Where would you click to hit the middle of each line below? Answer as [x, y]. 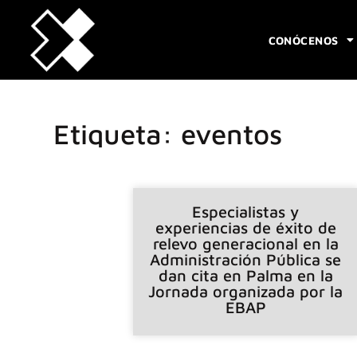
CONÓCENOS [303, 40]
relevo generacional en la [245, 243]
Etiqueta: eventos [168, 134]
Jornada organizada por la [246, 291]
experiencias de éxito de [245, 227]
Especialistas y [246, 211]
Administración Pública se [246, 259]
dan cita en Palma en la [245, 275]
